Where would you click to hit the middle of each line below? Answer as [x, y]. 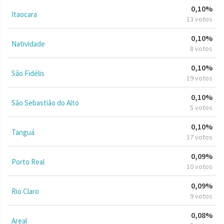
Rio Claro [25, 191]
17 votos [199, 137]
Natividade [28, 43]
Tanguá [23, 132]
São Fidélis [28, 73]
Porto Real [28, 161]
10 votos [199, 166]
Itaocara [24, 14]
